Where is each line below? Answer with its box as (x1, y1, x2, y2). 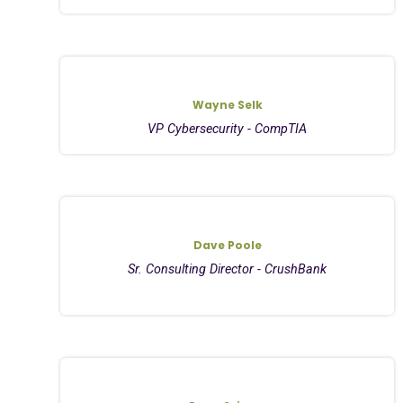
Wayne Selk (192, 96, 263, 112)
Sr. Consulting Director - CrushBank (128, 261, 327, 277)
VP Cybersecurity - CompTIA (148, 121, 308, 137)
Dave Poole (193, 237, 262, 253)
